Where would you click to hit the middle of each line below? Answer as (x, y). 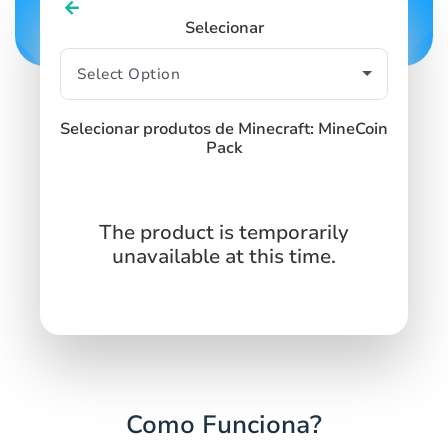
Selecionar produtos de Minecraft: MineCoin (224, 128)
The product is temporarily (224, 232)
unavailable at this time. (224, 256)
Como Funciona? (224, 424)
